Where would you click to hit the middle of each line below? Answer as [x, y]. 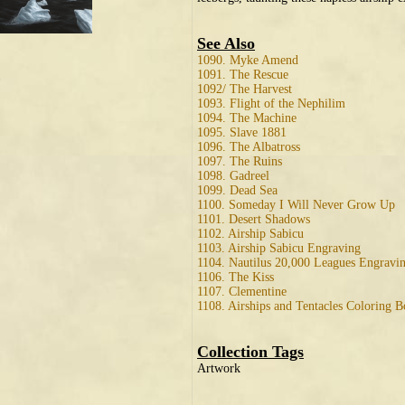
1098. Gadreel [233, 176]
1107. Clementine [242, 292]
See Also [226, 43]
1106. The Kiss [235, 277]
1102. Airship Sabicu [250, 234]
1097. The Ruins [240, 161]
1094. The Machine [247, 118]
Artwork [219, 368]
